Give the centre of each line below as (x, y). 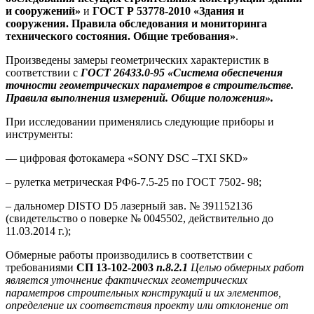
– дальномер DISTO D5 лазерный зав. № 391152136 (129, 206)
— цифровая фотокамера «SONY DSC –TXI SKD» (127, 158)
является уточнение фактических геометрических (127, 280)
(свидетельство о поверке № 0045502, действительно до (139, 219)
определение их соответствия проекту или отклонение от (147, 306)
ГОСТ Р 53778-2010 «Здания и (168, 11)
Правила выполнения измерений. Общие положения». (139, 98)
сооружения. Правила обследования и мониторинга (136, 24)
